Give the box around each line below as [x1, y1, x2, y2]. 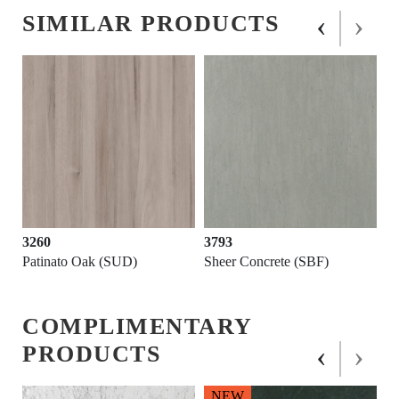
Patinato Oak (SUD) [22, 254, 137, 270]
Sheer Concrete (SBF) [204, 254, 329, 270]
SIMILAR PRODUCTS [22, 11, 279, 37]
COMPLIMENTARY [22, 313, 252, 340]
